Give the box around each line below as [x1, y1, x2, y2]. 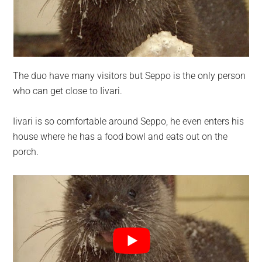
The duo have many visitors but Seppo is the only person [13, 70, 246, 81]
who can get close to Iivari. [13, 85, 123, 96]
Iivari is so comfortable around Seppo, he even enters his [13, 115, 244, 127]
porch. [13, 146, 39, 157]
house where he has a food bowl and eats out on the [13, 130, 228, 142]
